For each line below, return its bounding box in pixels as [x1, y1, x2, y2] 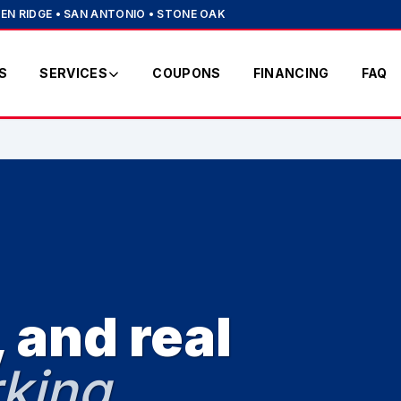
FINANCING [252, 65, 329, 81]
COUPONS [152, 65, 221, 81]
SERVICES [39, 65, 108, 81]
